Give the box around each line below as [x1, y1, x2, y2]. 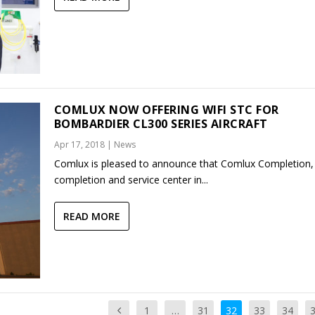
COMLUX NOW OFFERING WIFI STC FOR [53, 101, 279, 117]
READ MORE [63, 209, 120, 223]
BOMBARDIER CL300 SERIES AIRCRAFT [53, 115, 268, 131]
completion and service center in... [53, 172, 208, 186]
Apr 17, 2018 [53, 138, 105, 150]
